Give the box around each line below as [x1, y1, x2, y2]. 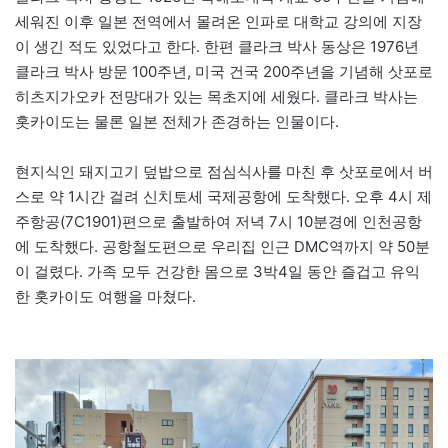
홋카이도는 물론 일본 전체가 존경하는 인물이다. [15, 111, 339, 131]
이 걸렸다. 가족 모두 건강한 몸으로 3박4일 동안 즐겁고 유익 [15, 261, 420, 281]
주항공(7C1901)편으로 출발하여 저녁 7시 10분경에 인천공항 [15, 211, 422, 231]
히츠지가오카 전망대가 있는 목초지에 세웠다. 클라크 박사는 [15, 86, 418, 106]
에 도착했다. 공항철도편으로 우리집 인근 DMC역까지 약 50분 [15, 236, 430, 256]
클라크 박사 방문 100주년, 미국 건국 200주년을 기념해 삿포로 [15, 61, 433, 81]
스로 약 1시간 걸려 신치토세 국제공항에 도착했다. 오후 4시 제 [15, 186, 432, 206]
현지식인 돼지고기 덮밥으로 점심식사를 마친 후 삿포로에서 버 [15, 161, 433, 181]
